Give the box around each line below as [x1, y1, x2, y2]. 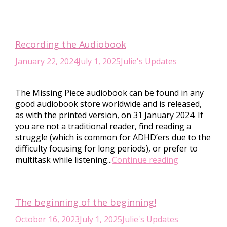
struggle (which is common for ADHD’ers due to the [15, 132, 211, 143]
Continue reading [112, 154, 178, 165]
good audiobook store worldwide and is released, [15, 98, 202, 109]
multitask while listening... [15, 154, 112, 165]
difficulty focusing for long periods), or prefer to [15, 143, 198, 154]
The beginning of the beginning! [15, 196, 156, 208]
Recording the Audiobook [15, 38, 126, 50]
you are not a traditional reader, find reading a [15, 121, 191, 132]
